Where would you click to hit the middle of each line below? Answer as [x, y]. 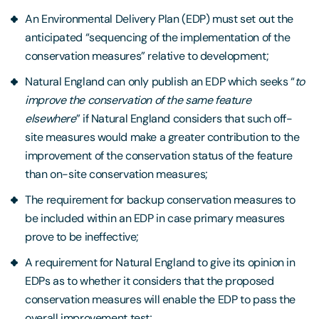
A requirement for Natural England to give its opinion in [160, 263]
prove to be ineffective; [82, 237]
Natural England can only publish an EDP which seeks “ [160, 82]
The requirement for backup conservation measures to [160, 200]
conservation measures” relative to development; [147, 56]
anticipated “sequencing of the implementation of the [158, 38]
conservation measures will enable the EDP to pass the [160, 300]
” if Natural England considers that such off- [184, 119]
